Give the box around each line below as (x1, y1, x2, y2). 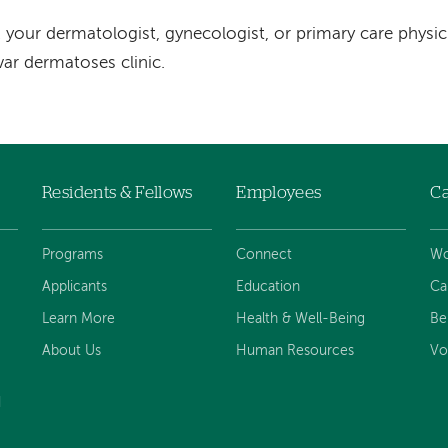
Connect (236, 248, 293, 263)
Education (236, 280, 301, 295)
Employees (236, 183, 322, 201)
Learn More (42, 311, 116, 326)
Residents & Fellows (42, 183, 193, 201)
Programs (42, 248, 104, 263)
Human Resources (236, 343, 355, 358)
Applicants (42, 280, 108, 295)
